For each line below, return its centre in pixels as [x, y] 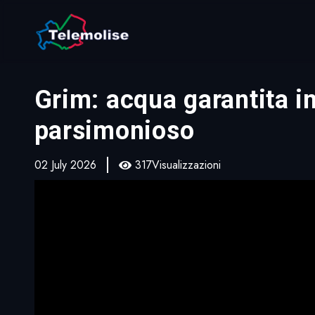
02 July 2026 [65, 165]
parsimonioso [114, 131]
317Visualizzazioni [178, 165]
